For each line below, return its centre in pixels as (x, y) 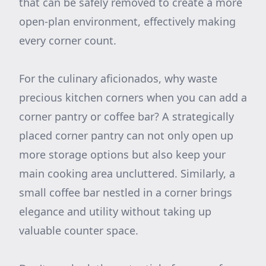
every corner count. (68, 40)
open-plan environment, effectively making (127, 21)
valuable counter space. (79, 230)
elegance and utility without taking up (115, 211)
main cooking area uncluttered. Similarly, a (127, 173)
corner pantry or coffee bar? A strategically (126, 116)
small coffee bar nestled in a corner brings (126, 192)
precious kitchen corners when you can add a (133, 97)
